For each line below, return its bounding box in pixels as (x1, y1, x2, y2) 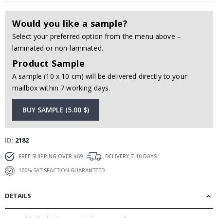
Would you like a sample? (12, 18, 127, 30)
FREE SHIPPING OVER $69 (17, 152, 83, 160)
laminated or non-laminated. (12, 43, 103, 53)
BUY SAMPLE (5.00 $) (22, 105, 89, 115)
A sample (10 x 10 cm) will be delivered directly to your (12, 72, 187, 81)
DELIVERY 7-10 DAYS (104, 152, 157, 160)
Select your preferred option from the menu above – (12, 32, 182, 41)
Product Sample (12, 57, 85, 70)
